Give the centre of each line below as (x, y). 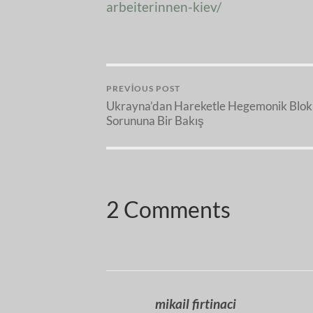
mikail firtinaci (196, 303)
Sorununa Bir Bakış (155, 121)
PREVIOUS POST (143, 89)
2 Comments (168, 209)
